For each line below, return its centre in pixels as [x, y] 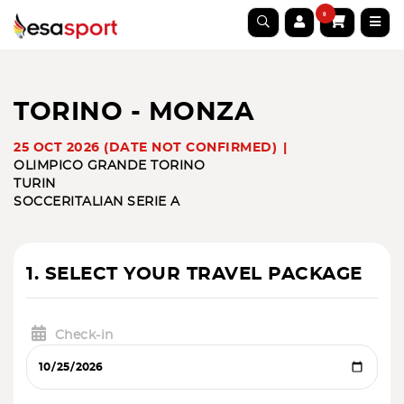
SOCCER [42, 202]
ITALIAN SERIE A [125, 202]
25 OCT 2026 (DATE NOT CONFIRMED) [145, 148]
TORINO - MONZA [133, 113]
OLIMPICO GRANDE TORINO [109, 166]
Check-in [84, 335]
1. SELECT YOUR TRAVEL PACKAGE [194, 274]
